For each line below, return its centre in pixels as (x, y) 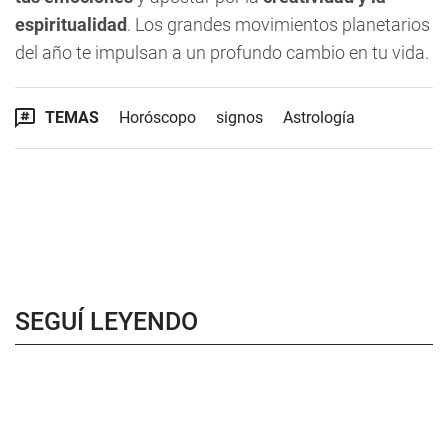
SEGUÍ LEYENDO (106, 321)
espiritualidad (71, 24)
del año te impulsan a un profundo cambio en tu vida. (222, 52)
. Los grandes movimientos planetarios (278, 24)
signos (239, 117)
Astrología (319, 117)
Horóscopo (157, 117)
